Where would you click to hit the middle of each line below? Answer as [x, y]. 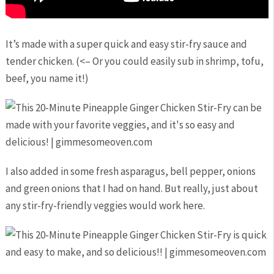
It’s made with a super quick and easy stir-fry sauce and [126, 44]
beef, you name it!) [47, 78]
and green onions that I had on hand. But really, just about [131, 188]
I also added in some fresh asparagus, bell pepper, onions [130, 171]
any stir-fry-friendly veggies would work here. [105, 206]
